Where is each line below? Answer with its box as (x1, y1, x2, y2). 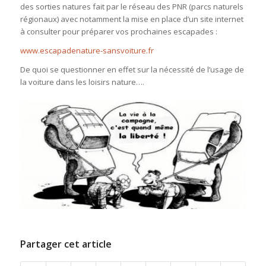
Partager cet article (20, 237, 112, 251)
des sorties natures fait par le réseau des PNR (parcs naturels (20, 1, 243, 12)
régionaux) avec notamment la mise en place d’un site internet (20, 14, 243, 25)
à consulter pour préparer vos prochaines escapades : (20, 26, 217, 37)
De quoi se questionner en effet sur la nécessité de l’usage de (20, 64, 244, 75)
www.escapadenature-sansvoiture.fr (20, 45, 154, 56)
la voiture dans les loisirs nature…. (20, 77, 144, 88)
